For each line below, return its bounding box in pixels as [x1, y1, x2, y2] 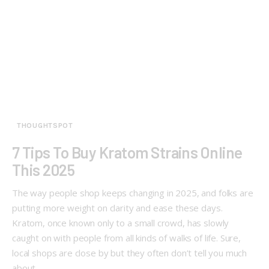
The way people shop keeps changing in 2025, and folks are [12, 187, 253, 199]
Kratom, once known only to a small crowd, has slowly [12, 217, 229, 229]
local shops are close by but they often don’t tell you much [12, 247, 247, 259]
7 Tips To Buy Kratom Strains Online [12, 143, 243, 162]
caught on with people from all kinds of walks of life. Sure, [12, 232, 241, 244]
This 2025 [12, 160, 77, 180]
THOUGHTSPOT [17, 121, 73, 130]
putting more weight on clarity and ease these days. [12, 202, 223, 214]
